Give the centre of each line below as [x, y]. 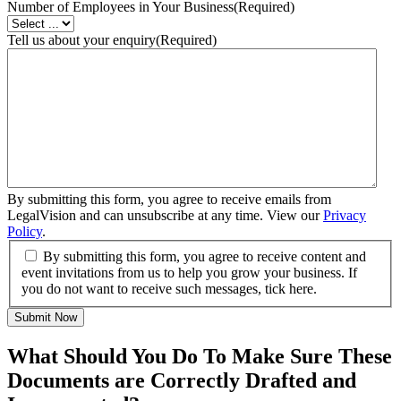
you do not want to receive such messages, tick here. [169, 288]
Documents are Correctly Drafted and [182, 380]
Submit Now [46, 317]
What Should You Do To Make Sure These [200, 356]
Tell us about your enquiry [81, 40]
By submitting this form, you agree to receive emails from [169, 200]
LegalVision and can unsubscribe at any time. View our [165, 216]
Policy [25, 232]
